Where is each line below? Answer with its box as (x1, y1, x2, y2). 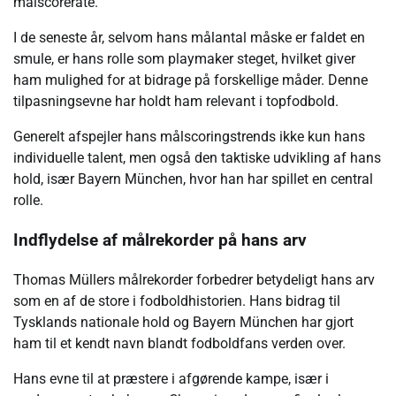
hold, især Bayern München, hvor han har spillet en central (13, 171, 373, 188)
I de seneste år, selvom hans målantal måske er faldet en (13, 29, 365, 47)
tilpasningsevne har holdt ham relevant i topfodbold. (13, 93, 339, 110)
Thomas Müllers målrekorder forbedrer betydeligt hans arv (13, 270, 375, 288)
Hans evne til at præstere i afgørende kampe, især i (13, 369, 329, 387)
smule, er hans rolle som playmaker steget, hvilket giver (13, 50, 355, 68)
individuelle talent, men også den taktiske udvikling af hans (13, 149, 381, 167)
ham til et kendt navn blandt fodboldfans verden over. (13, 334, 346, 352)
